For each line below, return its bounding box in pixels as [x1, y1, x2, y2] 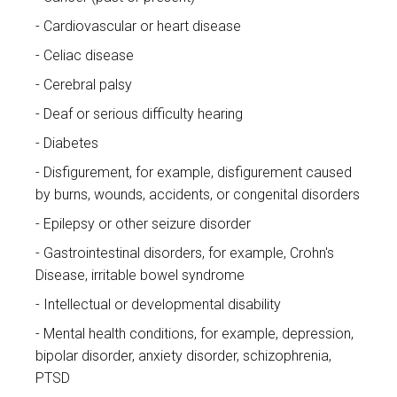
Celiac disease [43, 47, 134, 65]
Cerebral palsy [43, 76, 132, 94]
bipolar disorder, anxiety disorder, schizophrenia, [35, 347, 331, 365]
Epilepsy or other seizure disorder [43, 215, 251, 233]
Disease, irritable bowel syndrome [35, 267, 245, 284]
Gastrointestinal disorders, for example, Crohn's [43, 245, 334, 262]
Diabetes [43, 135, 98, 152]
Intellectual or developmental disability [43, 296, 281, 314]
